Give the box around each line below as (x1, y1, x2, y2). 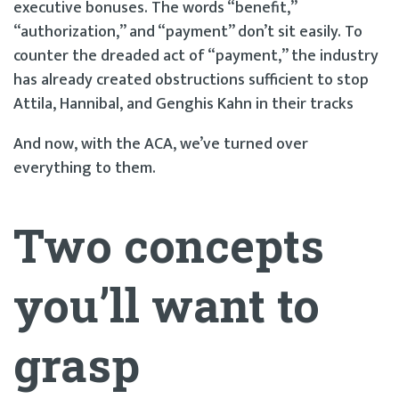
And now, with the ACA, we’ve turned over (13, 130, 308, 158)
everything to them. (13, 154, 156, 182)
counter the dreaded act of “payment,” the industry (13, 42, 379, 69)
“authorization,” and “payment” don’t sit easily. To (13, 18, 362, 45)
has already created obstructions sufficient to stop (13, 66, 369, 94)
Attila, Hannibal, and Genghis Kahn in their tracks (13, 90, 354, 118)
